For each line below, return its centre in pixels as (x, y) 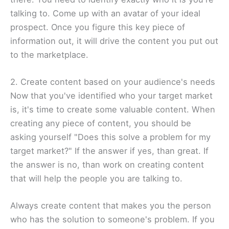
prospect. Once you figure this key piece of (98, 27)
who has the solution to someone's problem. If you (112, 220)
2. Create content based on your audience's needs (113, 82)
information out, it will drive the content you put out (114, 41)
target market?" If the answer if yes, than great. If (109, 151)
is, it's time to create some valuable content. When (113, 109)
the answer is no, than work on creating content (107, 164)
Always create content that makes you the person (111, 206)
